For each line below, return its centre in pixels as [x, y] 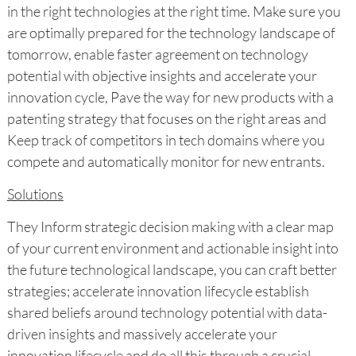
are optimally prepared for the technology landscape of [171, 32]
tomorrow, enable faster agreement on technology [157, 54]
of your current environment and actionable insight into [172, 248]
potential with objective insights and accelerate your [162, 75]
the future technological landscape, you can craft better [172, 269]
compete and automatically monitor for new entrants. [166, 161]
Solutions [35, 193]
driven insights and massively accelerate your [142, 333]
